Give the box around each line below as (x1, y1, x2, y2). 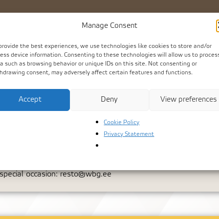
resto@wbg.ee (60, 170, 111, 179)
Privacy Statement (104, 130, 154, 137)
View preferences (160, 95, 217, 104)
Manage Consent (81, 21, 137, 30)
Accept (19, 95, 42, 104)
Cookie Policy (104, 118, 140, 126)
